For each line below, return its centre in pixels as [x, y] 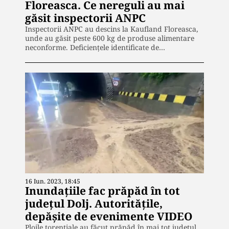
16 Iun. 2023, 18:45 [53, 181]
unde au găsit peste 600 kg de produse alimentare [110, 38]
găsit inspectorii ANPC [85, 18]
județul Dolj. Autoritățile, [94, 203]
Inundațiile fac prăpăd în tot [102, 190]
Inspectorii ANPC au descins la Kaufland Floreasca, [112, 29]
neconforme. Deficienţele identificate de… [95, 48]
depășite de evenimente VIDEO [109, 216]
